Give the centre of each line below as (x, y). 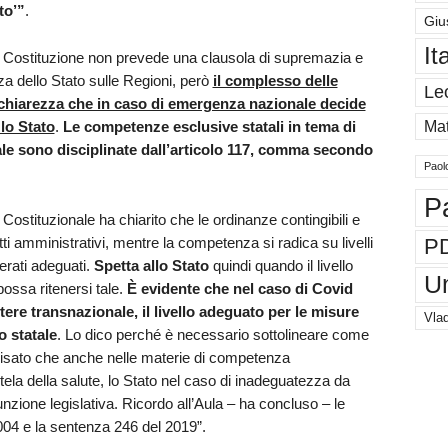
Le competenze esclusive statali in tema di (209, 126)
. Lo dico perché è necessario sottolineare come (212, 334)
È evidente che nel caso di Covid (239, 288)
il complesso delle (275, 80)
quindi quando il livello (280, 265)
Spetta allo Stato (151, 265)
